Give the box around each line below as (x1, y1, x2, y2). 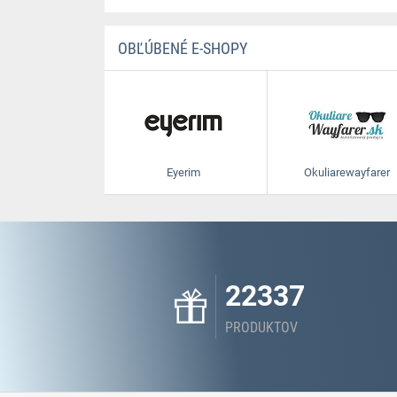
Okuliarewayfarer (304, 166, 391, 179)
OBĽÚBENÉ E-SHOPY (117, 39, 247, 58)
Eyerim (166, 166, 200, 179)
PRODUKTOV (225, 319, 298, 336)
